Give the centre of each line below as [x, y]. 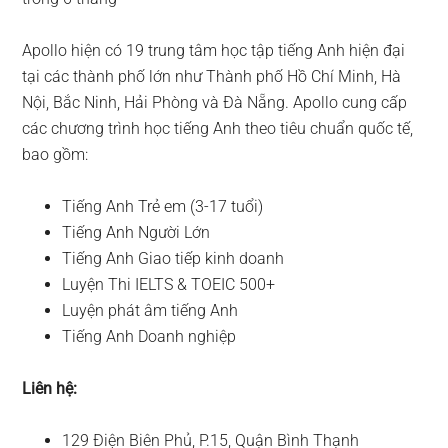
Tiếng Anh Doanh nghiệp [149, 336]
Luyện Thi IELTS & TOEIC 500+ [169, 284]
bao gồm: [55, 154]
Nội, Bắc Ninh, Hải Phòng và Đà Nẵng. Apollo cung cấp [215, 102]
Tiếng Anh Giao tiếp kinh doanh [173, 258]
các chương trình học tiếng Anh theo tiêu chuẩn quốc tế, [218, 128]
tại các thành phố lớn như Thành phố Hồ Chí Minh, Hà [212, 76]
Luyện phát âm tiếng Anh [150, 310]
